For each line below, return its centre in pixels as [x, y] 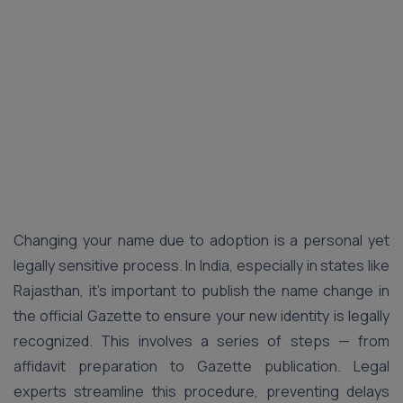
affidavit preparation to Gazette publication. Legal [201, 366]
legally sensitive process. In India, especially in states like [201, 265]
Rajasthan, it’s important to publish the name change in [201, 291]
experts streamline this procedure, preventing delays [201, 391]
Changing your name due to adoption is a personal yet [201, 240]
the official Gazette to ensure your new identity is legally [201, 316]
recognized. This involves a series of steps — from [201, 341]
